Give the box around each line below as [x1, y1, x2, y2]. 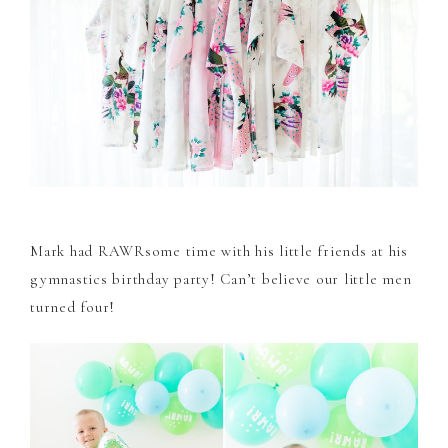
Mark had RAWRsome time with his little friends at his [30, 242, 408, 261]
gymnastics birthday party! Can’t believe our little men [30, 270, 412, 289]
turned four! [30, 298, 115, 317]
